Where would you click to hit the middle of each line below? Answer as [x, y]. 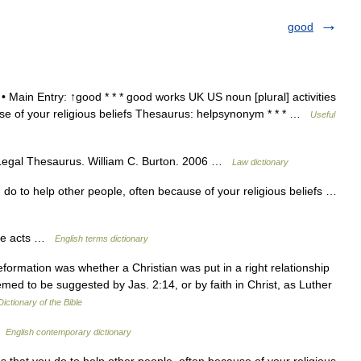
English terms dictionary [102, 239]
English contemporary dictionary [68, 332]
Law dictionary [260, 162]
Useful [323, 114]
